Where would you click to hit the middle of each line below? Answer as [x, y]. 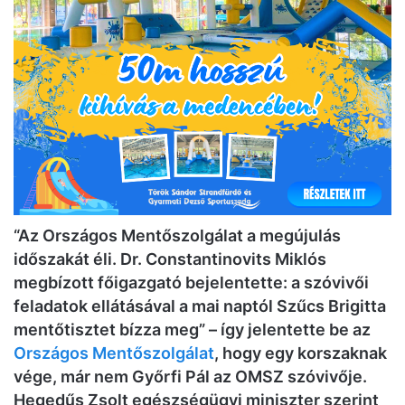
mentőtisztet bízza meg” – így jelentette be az [192, 330]
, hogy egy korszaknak [301, 353]
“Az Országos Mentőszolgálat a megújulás [177, 236]
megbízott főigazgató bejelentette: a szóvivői [191, 283]
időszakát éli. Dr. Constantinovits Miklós [170, 259]
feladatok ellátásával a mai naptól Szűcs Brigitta [200, 306]
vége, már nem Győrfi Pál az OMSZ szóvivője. [190, 377]
